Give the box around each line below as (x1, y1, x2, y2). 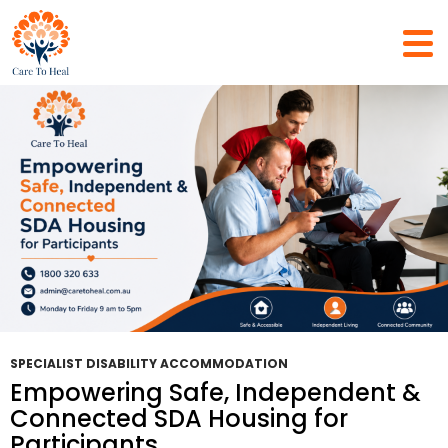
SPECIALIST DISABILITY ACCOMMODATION (10, 355, 288, 372)
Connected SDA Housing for (10, 402, 348, 435)
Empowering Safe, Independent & (10, 376, 421, 409)
